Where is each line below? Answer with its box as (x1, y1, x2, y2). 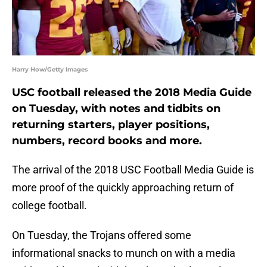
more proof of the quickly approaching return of (12, 181, 234, 194)
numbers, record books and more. (12, 134, 202, 148)
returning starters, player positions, (12, 118, 210, 132)
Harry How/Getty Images (12, 66, 88, 74)
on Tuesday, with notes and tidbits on (12, 102, 221, 116)
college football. (12, 199, 87, 212)
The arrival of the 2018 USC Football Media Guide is (12, 163, 254, 176)
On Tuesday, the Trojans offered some (12, 229, 191, 242)
